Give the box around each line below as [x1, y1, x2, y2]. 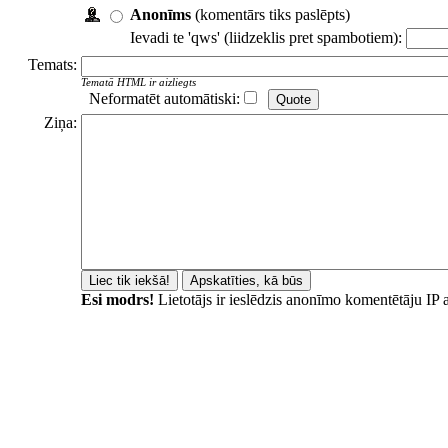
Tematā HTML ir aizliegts [81, 76, 196, 88]
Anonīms [130, 5, 191, 23]
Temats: [28, 55, 77, 73]
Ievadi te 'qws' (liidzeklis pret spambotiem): [130, 28, 406, 46]
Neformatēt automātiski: [89, 89, 240, 107]
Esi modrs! [81, 290, 154, 308]
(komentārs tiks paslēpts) [191, 5, 350, 23]
